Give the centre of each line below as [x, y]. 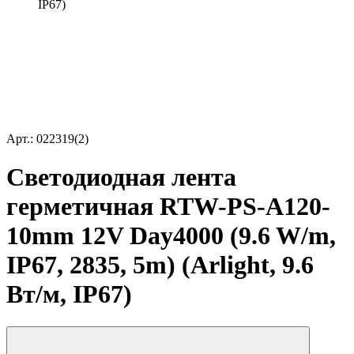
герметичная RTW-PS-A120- [168, 207]
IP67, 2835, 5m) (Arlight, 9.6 [160, 265]
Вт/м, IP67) [69, 294]
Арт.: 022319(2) [47, 139]
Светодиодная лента [121, 177]
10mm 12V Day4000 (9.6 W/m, [171, 236]
